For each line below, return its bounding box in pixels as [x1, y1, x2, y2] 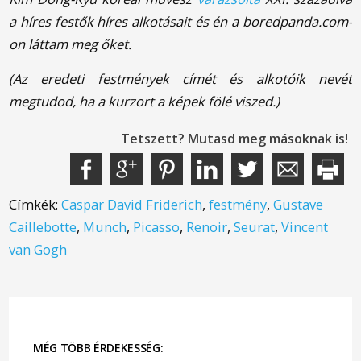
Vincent [281, 217, 329, 236]
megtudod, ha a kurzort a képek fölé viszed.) [9, 91, 280, 110]
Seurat [234, 217, 276, 236]
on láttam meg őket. [9, 34, 132, 53]
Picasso [133, 217, 180, 236]
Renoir [186, 217, 228, 236]
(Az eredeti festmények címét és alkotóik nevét [9, 68, 352, 88]
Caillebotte [9, 217, 77, 236]
